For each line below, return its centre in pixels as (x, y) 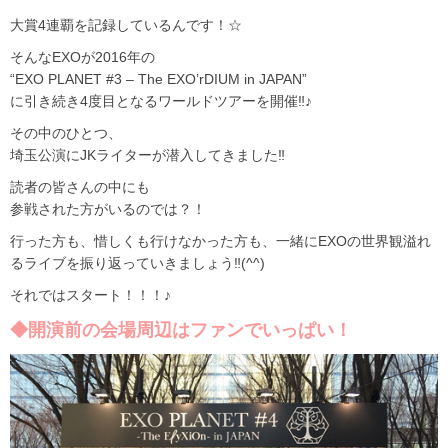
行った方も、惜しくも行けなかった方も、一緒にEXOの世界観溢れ (220, 241)
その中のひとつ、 (66, 133)
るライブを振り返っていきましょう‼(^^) (137, 263)
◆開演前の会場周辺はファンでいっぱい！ (181, 330)
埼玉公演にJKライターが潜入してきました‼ (147, 155)
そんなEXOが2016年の (82, 57)
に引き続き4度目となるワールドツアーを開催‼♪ (161, 101)
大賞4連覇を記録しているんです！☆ (126, 25)
